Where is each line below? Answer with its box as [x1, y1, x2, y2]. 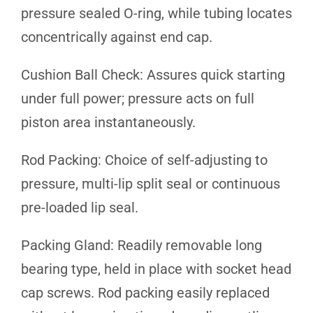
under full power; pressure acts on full [21, 89, 254, 107]
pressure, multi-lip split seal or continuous [21, 175, 280, 192]
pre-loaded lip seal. [21, 198, 138, 216]
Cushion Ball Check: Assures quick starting [21, 66, 285, 83]
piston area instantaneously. [21, 113, 196, 131]
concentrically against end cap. [21, 28, 212, 45]
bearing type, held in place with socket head [21, 260, 291, 277]
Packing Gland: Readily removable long [21, 236, 262, 254]
